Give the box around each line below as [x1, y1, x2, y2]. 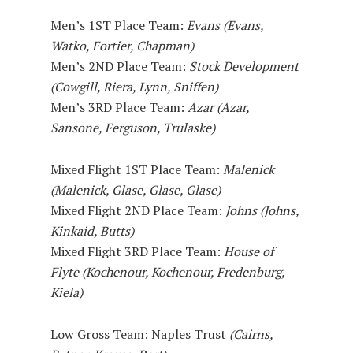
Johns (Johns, [225, 201, 299, 219]
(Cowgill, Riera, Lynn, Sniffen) [50, 77, 219, 95]
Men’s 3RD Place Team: [50, 98, 185, 116]
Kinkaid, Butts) [50, 221, 135, 240]
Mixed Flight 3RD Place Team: [50, 242, 221, 260]
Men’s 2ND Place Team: [50, 57, 187, 75]
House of [221, 242, 274, 260]
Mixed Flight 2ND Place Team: [50, 201, 226, 219]
